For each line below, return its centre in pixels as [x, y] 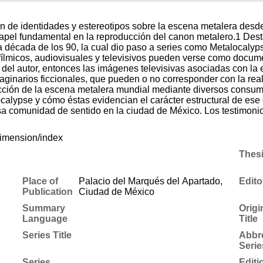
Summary [43, 208]
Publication [47, 191]
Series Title [47, 235]
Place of [40, 181]
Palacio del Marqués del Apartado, [150, 181]
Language [45, 218]
